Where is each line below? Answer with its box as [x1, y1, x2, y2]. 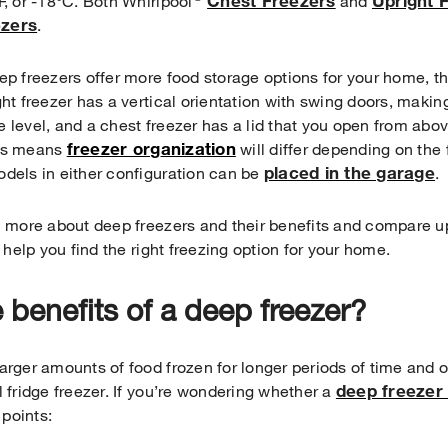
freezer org [66, 138, 161, 159]
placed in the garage [263, 162, 435, 183]
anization [160, 138, 236, 159]
